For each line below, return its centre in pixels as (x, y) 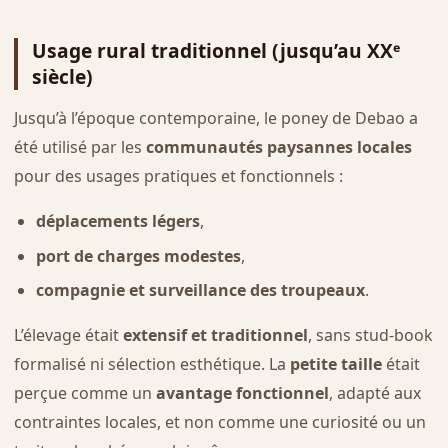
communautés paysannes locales (278, 146)
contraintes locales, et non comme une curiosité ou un (219, 422)
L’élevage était (68, 335)
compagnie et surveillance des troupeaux (200, 290)
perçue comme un (84, 393)
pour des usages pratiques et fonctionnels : (178, 175)
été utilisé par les (79, 146)
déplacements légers (117, 220)
